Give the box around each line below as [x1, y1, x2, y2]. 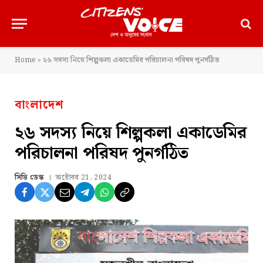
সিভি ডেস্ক [15, 172, 45, 183]
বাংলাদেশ [15, 96, 64, 114]
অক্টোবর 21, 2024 [56, 172, 112, 183]
